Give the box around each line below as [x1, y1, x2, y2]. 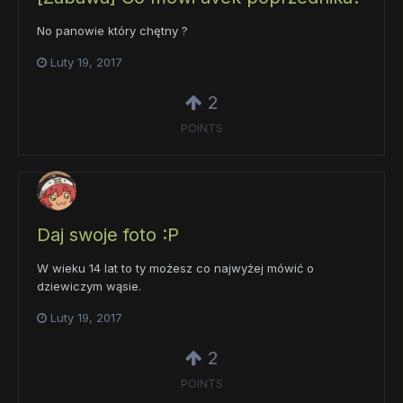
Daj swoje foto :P [37, 224, 179, 246]
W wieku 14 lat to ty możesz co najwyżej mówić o [37, 261, 314, 276]
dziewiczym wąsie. [37, 279, 141, 294]
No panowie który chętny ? [37, 23, 188, 39]
